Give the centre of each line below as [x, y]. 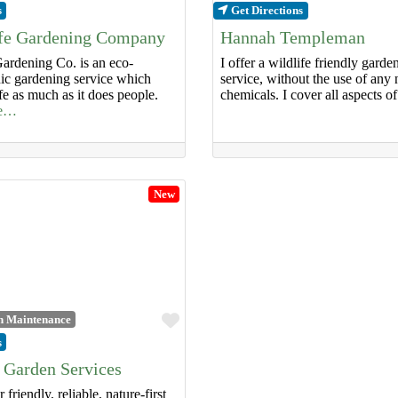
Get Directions [267, 11]
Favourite [213, 320]
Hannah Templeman [293, 37]
